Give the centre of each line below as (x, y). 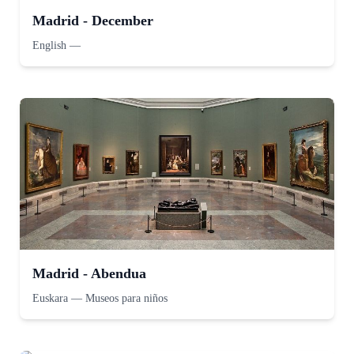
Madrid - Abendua (89, 273)
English (49, 45)
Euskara (50, 298)
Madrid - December (93, 21)
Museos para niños (126, 298)
